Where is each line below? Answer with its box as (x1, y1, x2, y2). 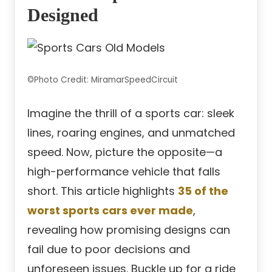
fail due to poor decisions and (27, 242, 190, 257)
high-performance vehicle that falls (27, 164, 220, 180)
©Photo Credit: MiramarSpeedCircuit (27, 74, 178, 86)
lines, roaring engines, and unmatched (27, 125, 235, 141)
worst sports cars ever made (27, 203, 193, 219)
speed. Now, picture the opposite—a (27, 144, 222, 160)
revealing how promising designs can (27, 222, 230, 238)
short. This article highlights (27, 183, 178, 199)
